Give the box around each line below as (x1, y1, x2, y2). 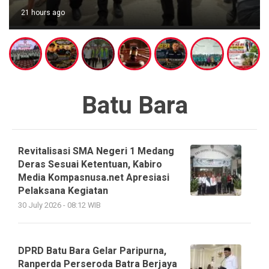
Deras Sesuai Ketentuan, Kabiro (18, 157, 162, 172)
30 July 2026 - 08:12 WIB (18, 200, 101, 211)
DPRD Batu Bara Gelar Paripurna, (18, 244, 166, 259)
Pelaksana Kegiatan (18, 184, 108, 199)
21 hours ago (21, 7, 65, 18)
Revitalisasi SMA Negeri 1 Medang (18, 144, 174, 159)
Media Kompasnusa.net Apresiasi (18, 171, 169, 186)
